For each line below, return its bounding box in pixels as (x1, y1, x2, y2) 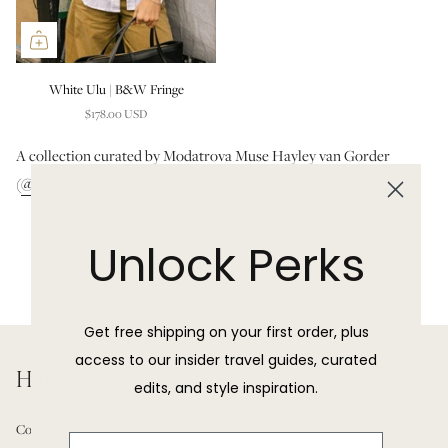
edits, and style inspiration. (134, 377, 318, 398)
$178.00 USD (85, 106, 147, 123)
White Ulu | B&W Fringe (48, 80, 184, 99)
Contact (16, 419, 59, 438)
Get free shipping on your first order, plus (83, 321, 369, 342)
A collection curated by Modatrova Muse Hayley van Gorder (16, 145, 390, 167)
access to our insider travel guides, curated (75, 349, 377, 370)
